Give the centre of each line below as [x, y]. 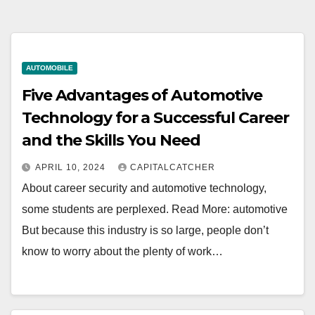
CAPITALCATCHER [173, 168]
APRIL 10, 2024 [72, 168]
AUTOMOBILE [50, 68]
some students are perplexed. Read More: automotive [155, 210]
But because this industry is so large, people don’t [145, 231]
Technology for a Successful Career [155, 118]
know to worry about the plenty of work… [122, 252]
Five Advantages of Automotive [142, 96]
